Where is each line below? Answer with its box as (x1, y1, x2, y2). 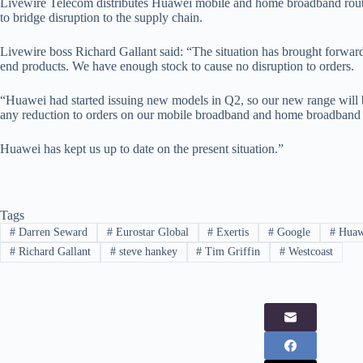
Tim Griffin (202, 246, 261, 258)
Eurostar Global (112, 226, 189, 239)
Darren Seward (15, 226, 88, 239)
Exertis (213, 226, 250, 239)
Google (274, 226, 311, 239)
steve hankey (115, 246, 177, 258)
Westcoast (285, 246, 334, 258)
